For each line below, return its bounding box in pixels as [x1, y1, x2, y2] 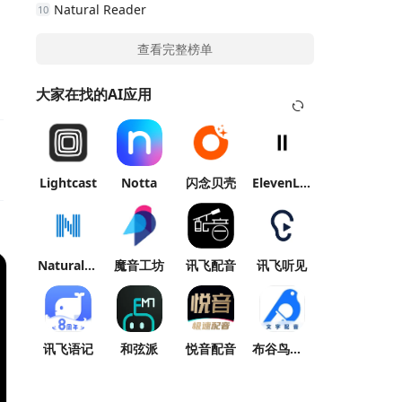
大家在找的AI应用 [36, 84, 152, 104]
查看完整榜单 [137, 40, 213, 57]
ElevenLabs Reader [299, 173, 310, 191]
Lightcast [39, 173, 97, 191]
